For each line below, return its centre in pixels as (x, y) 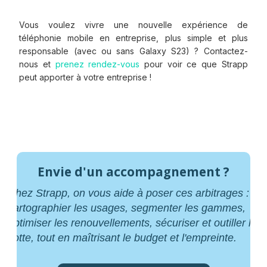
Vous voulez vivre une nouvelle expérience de (133, 24)
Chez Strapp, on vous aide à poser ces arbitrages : (128, 193)
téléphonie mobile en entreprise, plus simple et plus (133, 38)
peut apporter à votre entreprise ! (86, 77)
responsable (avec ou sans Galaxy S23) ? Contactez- (133, 51)
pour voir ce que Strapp (194, 64)
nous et (37, 64)
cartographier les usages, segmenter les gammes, (126, 208)
